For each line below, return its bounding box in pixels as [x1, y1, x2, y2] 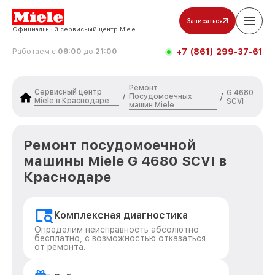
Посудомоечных [128, 92, 192, 101]
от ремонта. [34, 242, 85, 252]
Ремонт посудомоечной [23, 137, 196, 153]
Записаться [187, 17, 223, 25]
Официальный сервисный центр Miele [12, 25, 135, 33]
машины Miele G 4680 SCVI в [23, 153, 227, 169]
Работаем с [12, 47, 58, 56]
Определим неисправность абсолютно [34, 225, 199, 234]
